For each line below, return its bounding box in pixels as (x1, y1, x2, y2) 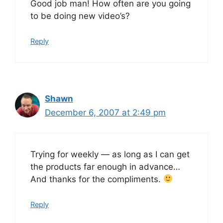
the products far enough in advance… (30, 161, 180, 172)
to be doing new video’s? (30, 10, 130, 21)
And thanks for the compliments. (30, 174, 163, 184)
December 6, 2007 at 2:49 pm (45, 108, 166, 117)
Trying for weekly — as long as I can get (30, 149, 190, 159)
